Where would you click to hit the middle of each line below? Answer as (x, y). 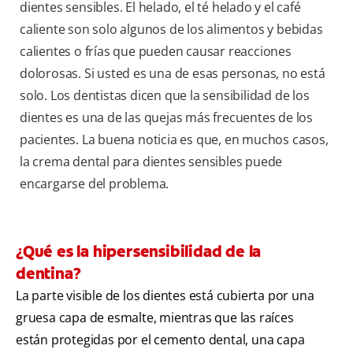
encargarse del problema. (95, 184)
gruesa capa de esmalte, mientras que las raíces (155, 318)
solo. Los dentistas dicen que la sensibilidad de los (165, 96)
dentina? (48, 274)
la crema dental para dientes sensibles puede (151, 162)
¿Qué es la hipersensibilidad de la (139, 252)
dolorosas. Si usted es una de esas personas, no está (173, 74)
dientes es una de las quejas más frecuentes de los (166, 118)
